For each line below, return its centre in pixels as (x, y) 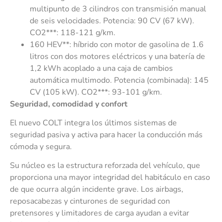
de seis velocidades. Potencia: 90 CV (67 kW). (112, 21)
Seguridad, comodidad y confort (69, 104)
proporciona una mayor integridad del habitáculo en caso (110, 178)
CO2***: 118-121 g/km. (73, 32)
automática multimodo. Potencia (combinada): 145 (119, 80)
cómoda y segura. (41, 147)
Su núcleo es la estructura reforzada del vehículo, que (105, 166)
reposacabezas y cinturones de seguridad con (90, 201)
